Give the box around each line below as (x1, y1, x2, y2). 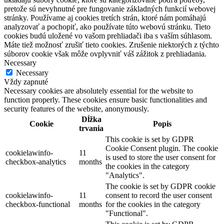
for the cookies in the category (105, 199, 200, 208)
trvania (79, 123, 103, 132)
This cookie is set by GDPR (105, 134, 194, 143)
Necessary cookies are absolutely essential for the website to (4, 86, 193, 95)
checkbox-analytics (5, 157, 66, 166)
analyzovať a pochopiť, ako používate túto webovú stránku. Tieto (4, 22, 210, 31)
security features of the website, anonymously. (4, 104, 149, 113)
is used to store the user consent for (105, 152, 215, 161)
